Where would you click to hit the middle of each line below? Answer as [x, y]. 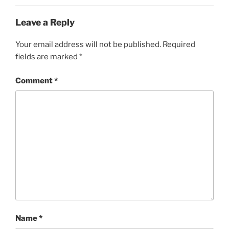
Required [179, 45]
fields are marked [47, 57]
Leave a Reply [45, 22]
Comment [35, 81]
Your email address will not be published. [88, 45]
